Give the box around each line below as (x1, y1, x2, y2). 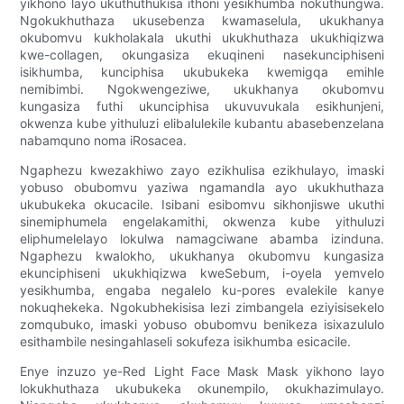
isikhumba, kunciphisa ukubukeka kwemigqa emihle (20, 64, 384, 80)
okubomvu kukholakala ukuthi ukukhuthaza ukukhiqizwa (20, 30, 384, 46)
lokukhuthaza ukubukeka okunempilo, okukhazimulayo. (20, 381, 384, 397)
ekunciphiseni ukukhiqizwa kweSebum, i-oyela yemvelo (20, 265, 384, 281)
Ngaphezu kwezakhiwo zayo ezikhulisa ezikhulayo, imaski (20, 162, 384, 179)
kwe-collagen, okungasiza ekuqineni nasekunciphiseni (20, 47, 384, 63)
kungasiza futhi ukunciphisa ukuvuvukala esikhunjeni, (20, 98, 384, 115)
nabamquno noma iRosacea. (20, 133, 188, 149)
